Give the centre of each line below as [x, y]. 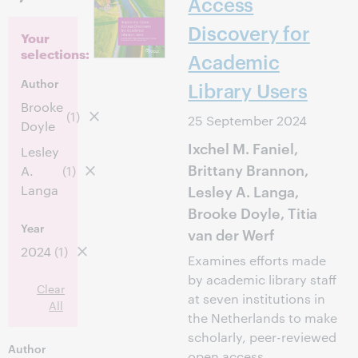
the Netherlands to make [263, 318]
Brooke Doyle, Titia [253, 212]
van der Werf [231, 234]
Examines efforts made [257, 260]
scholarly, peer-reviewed [263, 337]
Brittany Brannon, [248, 169]
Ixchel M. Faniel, [243, 147]
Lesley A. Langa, [243, 191]
